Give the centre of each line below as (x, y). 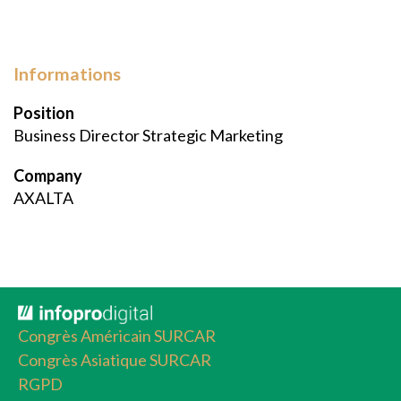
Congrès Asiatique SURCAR (115, 360)
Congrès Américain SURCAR (117, 336)
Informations (67, 74)
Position (44, 113)
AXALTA (43, 198)
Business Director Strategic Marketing (148, 135)
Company (48, 175)
